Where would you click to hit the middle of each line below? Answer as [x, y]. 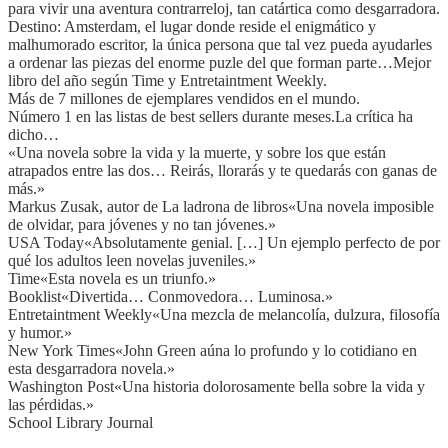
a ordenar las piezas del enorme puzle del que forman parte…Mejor [219, 62]
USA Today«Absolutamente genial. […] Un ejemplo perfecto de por [224, 242]
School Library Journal [80, 422]
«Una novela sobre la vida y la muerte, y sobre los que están [197, 152]
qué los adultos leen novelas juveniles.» [132, 260]
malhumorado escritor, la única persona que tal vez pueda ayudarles [220, 44]
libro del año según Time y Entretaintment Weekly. [167, 80]
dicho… [33, 134]
